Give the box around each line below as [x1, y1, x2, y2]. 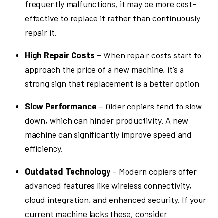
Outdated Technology [25, 165, 111, 177]
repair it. [25, 26, 57, 37]
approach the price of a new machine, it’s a [25, 63, 184, 74]
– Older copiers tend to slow [97, 100, 202, 111]
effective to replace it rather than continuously [25, 12, 200, 23]
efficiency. [25, 143, 64, 154]
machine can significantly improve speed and [25, 128, 192, 140]
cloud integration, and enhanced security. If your [25, 194, 207, 205]
